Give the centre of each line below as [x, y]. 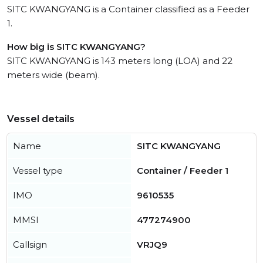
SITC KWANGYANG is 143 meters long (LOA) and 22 [120, 61]
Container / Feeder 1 [183, 171]
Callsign [30, 245]
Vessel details [41, 119]
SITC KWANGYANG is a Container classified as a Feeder [128, 9]
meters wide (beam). [53, 75]
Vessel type [38, 171]
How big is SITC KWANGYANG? [76, 47]
